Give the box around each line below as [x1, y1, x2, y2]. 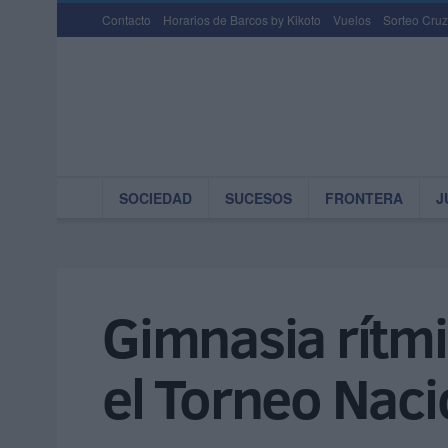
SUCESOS [225, 188, 292, 208]
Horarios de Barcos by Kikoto [163, 11, 321, 28]
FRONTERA [325, 188, 403, 208]
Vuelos [333, 11, 371, 28]
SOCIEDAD [119, 188, 192, 208]
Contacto [102, 11, 151, 28]
